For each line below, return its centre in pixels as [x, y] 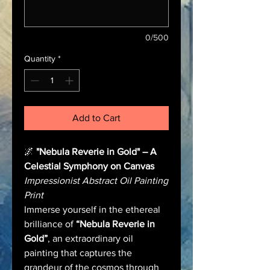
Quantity [40, 58]
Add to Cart [96, 118]
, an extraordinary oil [90, 238]
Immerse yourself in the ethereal [92, 209]
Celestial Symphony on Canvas [89, 166]
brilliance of [50, 224]
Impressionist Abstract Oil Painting [96, 180]
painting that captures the [78, 253]
